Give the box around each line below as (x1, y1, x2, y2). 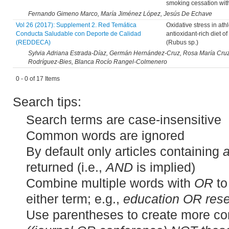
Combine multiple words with (26, 176, 194, 190)
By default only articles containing (26, 144, 223, 158)
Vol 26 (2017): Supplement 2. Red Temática (15, 22, 136, 29)
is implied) (132, 160, 195, 174)
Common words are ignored (26, 128, 185, 143)
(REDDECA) (15, 39, 51, 46)
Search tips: (13, 95, 81, 109)
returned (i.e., (26, 160, 106, 174)
